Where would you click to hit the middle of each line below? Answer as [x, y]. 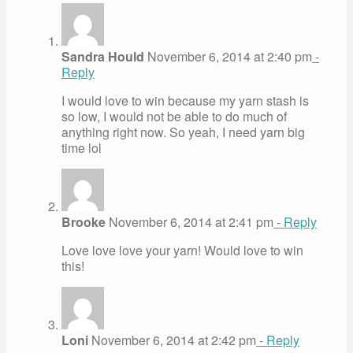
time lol [82, 147]
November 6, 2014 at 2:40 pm [228, 56]
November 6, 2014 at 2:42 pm [172, 340]
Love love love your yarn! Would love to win [182, 250]
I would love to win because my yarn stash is [185, 100]
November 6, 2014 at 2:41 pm [190, 221]
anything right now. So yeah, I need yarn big [183, 132]
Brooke [84, 221]
